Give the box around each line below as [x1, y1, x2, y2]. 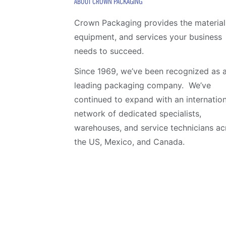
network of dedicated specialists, [74, 108, 201, 119]
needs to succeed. [74, 45, 144, 56]
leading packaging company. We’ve [74, 80, 211, 90]
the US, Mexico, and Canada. [74, 136, 185, 147]
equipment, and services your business [74, 31, 222, 42]
